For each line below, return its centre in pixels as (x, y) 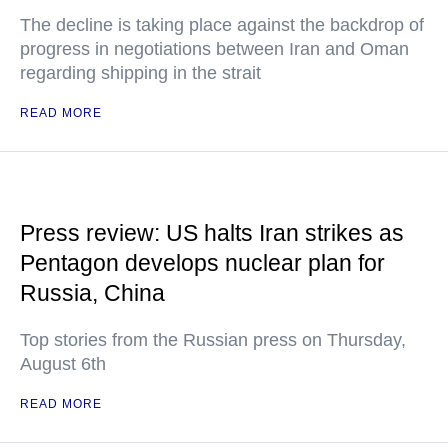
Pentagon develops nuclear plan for (202, 263)
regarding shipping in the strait (140, 73)
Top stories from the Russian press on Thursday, (213, 340)
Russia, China (92, 293)
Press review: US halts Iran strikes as (212, 233)
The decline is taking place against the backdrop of (222, 25)
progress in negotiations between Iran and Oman (214, 49)
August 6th (63, 364)
